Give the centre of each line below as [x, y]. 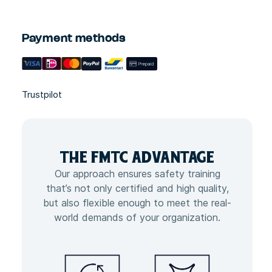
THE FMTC [96, 157]
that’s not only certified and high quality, [137, 188]
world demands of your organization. [137, 217]
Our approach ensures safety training [137, 174]
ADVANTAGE [173, 157]
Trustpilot [42, 94]
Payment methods [74, 39]
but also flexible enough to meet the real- [137, 203]
